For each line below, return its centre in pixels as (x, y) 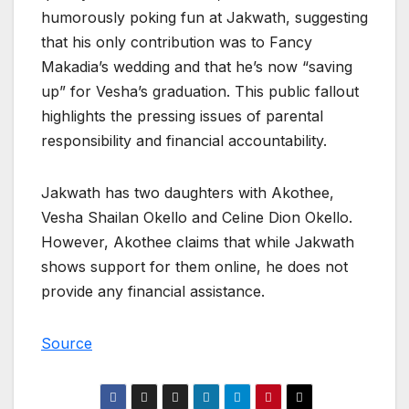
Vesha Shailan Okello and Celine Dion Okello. (197, 217)
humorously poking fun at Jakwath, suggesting (204, 17)
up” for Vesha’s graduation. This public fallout (200, 91)
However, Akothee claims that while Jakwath (198, 241)
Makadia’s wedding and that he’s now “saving (197, 66)
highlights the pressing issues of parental (182, 115)
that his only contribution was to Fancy (177, 42)
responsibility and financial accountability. (184, 140)
